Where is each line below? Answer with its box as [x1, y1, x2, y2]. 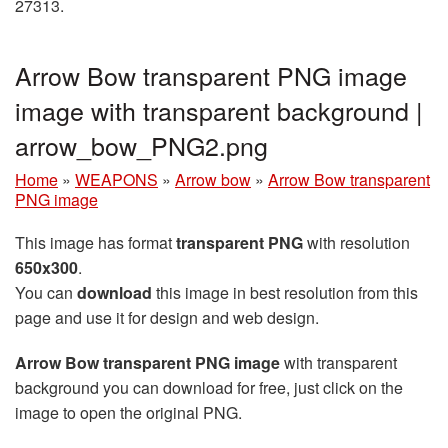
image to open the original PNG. [15, 401, 242, 425]
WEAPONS [75, 168, 158, 192]
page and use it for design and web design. [15, 306, 319, 330]
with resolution [303, 231, 410, 255]
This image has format [15, 231, 176, 255]
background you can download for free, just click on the [15, 376, 403, 400]
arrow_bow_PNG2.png [15, 127, 268, 164]
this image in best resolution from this [152, 281, 418, 305]
